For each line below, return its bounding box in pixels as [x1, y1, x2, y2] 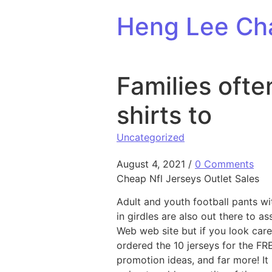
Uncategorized [117, 131, 185, 143]
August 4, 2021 [117, 158, 185, 170]
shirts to [117, 100, 212, 130]
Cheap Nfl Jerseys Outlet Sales [117, 172, 259, 185]
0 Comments [195, 158, 254, 170]
